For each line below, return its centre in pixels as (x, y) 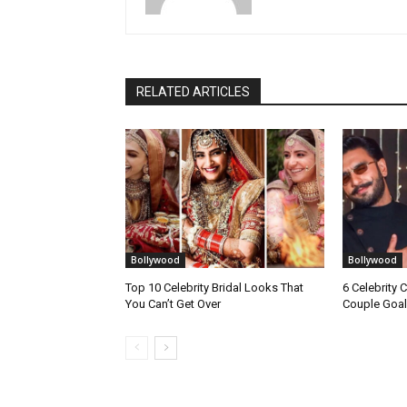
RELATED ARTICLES (193, 91)
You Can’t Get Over (173, 303)
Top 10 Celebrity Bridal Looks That (214, 287)
